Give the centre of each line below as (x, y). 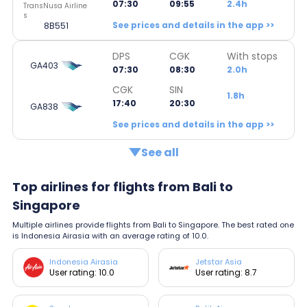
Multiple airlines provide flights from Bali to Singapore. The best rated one (153, 224)
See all (160, 152)
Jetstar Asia (219, 261)
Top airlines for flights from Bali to (123, 186)
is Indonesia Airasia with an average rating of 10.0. (110, 235)
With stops (252, 56)
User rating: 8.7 (226, 272)
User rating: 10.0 (82, 272)
